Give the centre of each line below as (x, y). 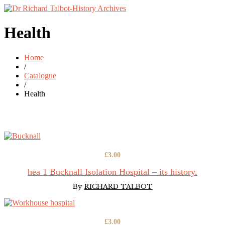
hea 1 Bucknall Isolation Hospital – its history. (113, 172)
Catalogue (40, 75)
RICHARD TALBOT (118, 186)
